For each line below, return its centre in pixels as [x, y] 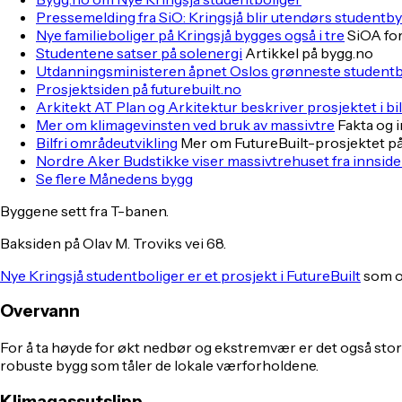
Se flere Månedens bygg [114, 178]
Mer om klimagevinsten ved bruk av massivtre [185, 124]
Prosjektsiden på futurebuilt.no [139, 88]
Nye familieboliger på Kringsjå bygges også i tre [190, 35]
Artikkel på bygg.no [309, 52]
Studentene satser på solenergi [139, 52]
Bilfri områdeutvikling [107, 142]
